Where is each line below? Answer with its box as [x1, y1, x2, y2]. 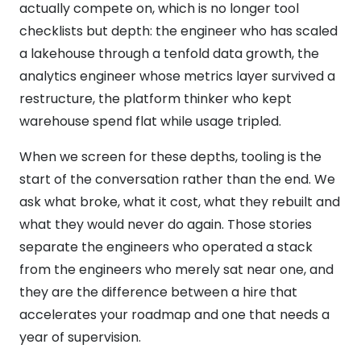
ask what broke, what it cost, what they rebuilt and [19, 192, 340, 211]
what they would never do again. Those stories [19, 214, 312, 234]
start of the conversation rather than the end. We [19, 169, 335, 189]
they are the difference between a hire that [19, 282, 297, 301]
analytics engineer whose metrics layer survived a [19, 66, 335, 85]
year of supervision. [19, 327, 141, 346]
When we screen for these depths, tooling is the [19, 147, 322, 166]
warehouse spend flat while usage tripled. [19, 111, 281, 131]
